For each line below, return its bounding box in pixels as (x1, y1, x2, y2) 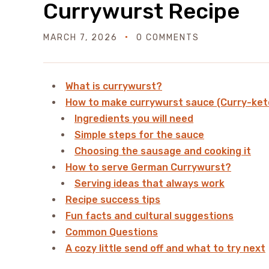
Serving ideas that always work (74, 178, 225, 189)
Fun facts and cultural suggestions (65, 210, 234, 222)
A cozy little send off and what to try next (65, 243, 265, 254)
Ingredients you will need (74, 113, 193, 124)
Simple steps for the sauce (74, 129, 204, 141)
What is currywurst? (65, 80, 162, 92)
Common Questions (65, 226, 158, 238)
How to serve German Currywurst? (65, 162, 231, 173)
